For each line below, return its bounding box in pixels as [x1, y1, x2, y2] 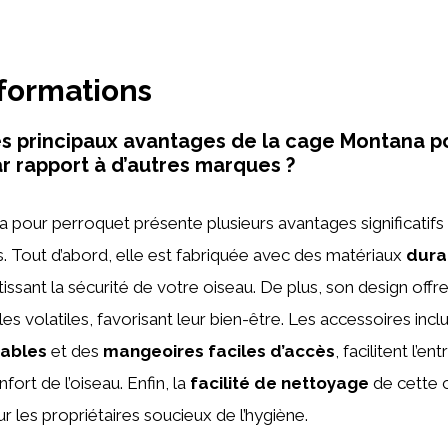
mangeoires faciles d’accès [103, 340, 335, 361]
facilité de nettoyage [190, 372, 369, 393]
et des [47, 340, 103, 361]
